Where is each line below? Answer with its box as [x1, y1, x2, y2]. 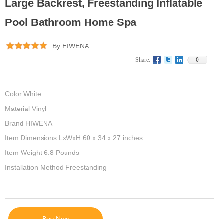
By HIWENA [52, 42, 89, 50]
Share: [135, 56, 150, 63]
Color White [5, 90, 41, 98]
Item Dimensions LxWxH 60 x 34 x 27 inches [5, 134, 143, 142]
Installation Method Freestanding [5, 163, 107, 171]
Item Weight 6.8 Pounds [5, 149, 79, 156]
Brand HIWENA [5, 119, 52, 127]
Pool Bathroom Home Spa [5, 16, 136, 28]
